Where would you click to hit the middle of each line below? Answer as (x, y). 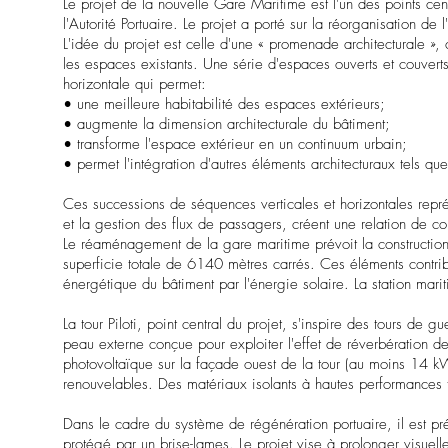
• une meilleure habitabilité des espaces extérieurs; (224, 104)
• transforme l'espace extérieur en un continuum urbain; (235, 144)
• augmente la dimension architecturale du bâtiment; (227, 124)
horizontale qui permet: (135, 84)
